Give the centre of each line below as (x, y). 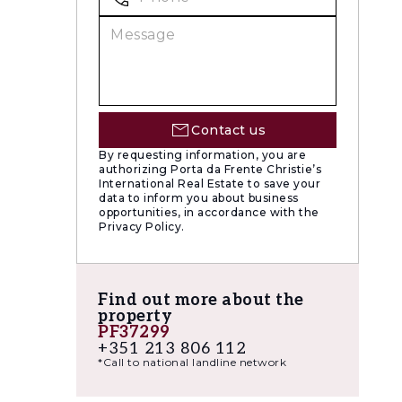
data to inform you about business (199, 198)
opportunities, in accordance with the (209, 212)
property (135, 316)
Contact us (228, 130)
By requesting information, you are (202, 155)
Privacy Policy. (142, 227)
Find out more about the (201, 300)
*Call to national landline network (192, 362)
